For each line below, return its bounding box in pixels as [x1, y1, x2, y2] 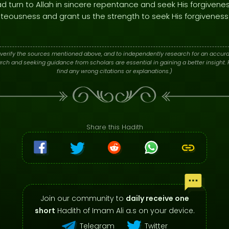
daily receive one [125, 193, 189, 203]
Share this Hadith [86, 122, 143, 132]
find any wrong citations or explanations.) [57, 67, 172, 75]
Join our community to [40, 193, 126, 203]
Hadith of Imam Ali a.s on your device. [55, 205, 195, 216]
